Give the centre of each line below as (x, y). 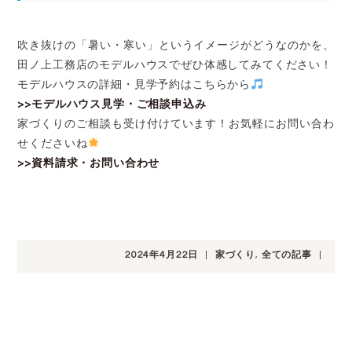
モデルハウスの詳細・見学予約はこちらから (134, 85)
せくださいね (53, 144)
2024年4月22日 (161, 255)
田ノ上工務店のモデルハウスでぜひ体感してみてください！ (175, 66)
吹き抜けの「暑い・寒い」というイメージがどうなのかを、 (176, 46)
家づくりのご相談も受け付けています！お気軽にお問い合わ (176, 125)
